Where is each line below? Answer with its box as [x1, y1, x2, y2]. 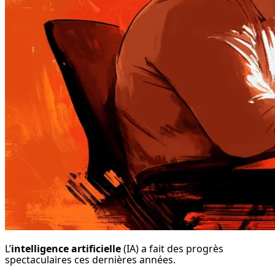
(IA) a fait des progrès [121, 242, 223, 256]
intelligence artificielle [11, 242, 121, 256]
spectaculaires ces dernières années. [5, 253, 176, 267]
